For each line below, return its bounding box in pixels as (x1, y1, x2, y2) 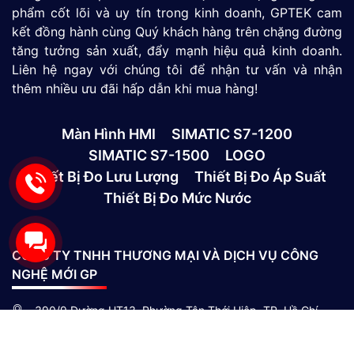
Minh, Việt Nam (35, 319, 113, 333)
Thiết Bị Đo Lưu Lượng (28, 168, 179, 186)
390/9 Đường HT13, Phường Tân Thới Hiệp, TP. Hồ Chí (35, 303, 318, 317)
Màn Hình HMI (62, 126, 156, 143)
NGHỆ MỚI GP (12, 266, 97, 283)
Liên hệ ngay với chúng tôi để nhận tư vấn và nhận (12, 62, 342, 78)
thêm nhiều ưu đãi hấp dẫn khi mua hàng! (12, 81, 258, 97)
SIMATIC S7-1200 (171, 126, 292, 143)
